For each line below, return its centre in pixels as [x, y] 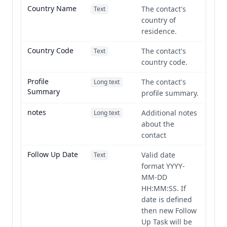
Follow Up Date [53, 154]
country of [159, 20]
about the [158, 124]
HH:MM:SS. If [164, 188]
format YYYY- [163, 166]
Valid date [158, 155]
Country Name [52, 8]
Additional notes [169, 113]
